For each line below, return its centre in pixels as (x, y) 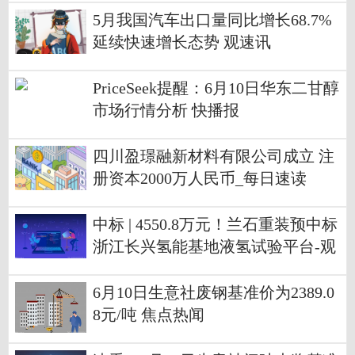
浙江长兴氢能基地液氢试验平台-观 (214, 247)
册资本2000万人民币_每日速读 (200, 179)
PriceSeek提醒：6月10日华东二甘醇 (216, 89)
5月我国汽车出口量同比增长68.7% (212, 21)
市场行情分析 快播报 (166, 111)
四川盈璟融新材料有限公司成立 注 (214, 157)
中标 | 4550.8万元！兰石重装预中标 (215, 225)
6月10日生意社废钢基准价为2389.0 (214, 293)
